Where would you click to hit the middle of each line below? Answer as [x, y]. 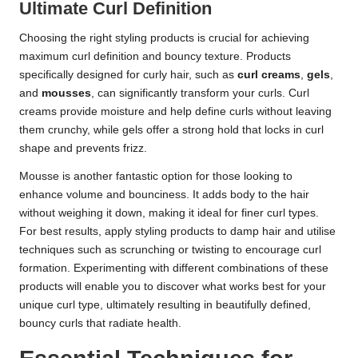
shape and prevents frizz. [83, 149]
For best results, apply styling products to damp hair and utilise [177, 232]
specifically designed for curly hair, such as [128, 75]
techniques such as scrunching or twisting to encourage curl [170, 250]
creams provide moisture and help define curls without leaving [175, 112]
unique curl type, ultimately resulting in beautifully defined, [165, 305]
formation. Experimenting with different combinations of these [174, 268]
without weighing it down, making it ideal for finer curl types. [169, 213]
